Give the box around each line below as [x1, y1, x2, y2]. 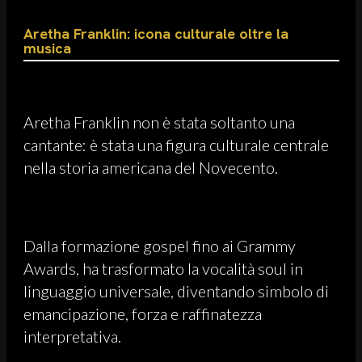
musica [23, 38, 71, 57]
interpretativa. [23, 326, 121, 346]
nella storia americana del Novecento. [23, 157, 278, 177]
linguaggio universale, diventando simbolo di [23, 280, 329, 301]
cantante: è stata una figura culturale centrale [23, 134, 329, 154]
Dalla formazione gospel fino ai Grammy [23, 235, 296, 255]
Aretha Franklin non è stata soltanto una [23, 112, 295, 132]
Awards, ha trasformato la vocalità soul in [23, 258, 303, 278]
